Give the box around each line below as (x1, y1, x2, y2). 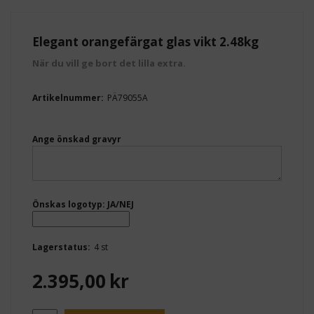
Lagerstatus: (32, 241, 90, 254)
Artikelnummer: (32, 92, 104, 104)
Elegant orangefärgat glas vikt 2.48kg (32, 34, 259, 50)
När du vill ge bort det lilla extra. (32, 57, 186, 70)
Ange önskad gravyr (32, 133, 121, 146)
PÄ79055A (107, 92, 148, 104)
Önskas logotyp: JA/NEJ (32, 198, 134, 211)
